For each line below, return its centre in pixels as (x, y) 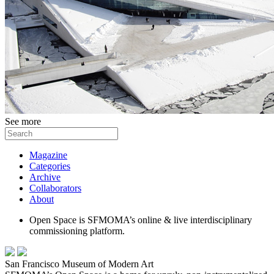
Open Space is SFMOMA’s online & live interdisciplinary (141, 220)
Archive (45, 177)
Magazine (48, 155)
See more (23, 121)
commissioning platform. (77, 231)
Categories (50, 166)
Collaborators (55, 188)
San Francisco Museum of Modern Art (79, 264)
